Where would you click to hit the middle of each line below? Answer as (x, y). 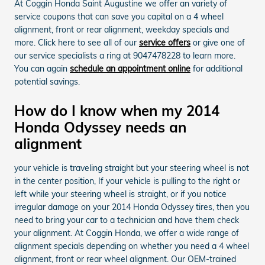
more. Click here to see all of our (77, 42)
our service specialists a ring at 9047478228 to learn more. (125, 55)
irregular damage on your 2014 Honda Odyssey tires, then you (132, 207)
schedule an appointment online (130, 68)
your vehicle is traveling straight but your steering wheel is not (132, 168)
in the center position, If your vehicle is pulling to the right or (127, 181)
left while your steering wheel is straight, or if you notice (120, 194)
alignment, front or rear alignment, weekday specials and (122, 29)
